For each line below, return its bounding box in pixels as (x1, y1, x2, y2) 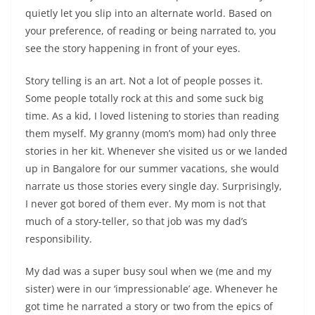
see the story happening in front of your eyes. (25, 41, 240, 55)
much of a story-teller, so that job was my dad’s (25, 214, 247, 228)
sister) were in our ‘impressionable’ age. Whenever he (25, 281, 278, 295)
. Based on (223, 6, 272, 20)
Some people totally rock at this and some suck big (25, 91, 264, 105)
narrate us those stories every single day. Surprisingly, (25, 179, 285, 193)
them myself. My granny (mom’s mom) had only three (25, 126, 276, 140)
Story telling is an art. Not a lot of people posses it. (25, 73, 263, 87)
